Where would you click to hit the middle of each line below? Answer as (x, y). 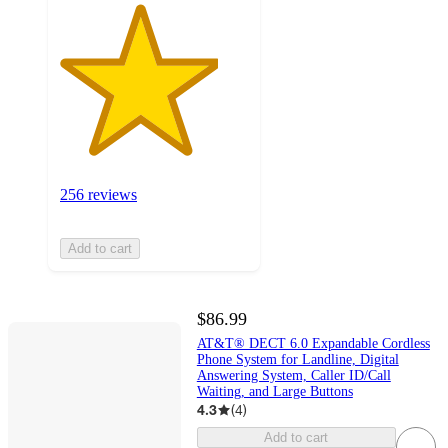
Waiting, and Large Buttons (274, 392)
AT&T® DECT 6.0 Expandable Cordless (313, 344)
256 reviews (98, 194)
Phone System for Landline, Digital (297, 360)
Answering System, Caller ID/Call (293, 376)
